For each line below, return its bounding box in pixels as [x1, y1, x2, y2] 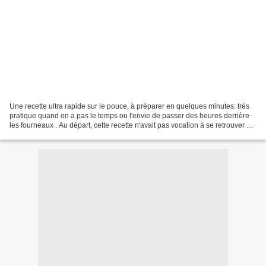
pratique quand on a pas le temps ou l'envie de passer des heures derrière [9, 111, 249, 120]
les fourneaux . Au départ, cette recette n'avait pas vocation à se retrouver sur [9, 121, 256, 129]
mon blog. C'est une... [9, 130, 79, 139]
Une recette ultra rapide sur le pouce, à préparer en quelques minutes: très [9, 102, 249, 110]
